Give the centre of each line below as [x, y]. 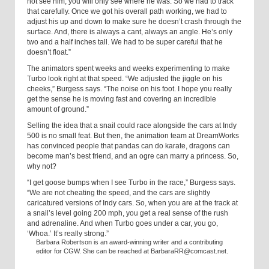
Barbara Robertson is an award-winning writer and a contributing [130, 242]
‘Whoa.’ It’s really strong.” [68, 234]
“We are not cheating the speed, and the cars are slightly [119, 193]
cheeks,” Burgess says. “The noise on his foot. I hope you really [129, 89]
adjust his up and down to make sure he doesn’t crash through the [134, 22]
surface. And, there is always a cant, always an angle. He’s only [130, 32]
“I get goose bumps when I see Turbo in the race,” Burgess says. [131, 183]
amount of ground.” [58, 110]
